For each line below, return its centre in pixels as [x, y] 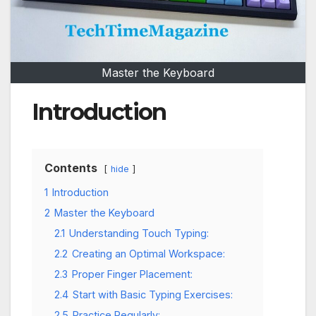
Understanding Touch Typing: [139, 233]
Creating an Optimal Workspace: [148, 253]
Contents [71, 168]
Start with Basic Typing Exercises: [153, 294]
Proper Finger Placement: [132, 274]
